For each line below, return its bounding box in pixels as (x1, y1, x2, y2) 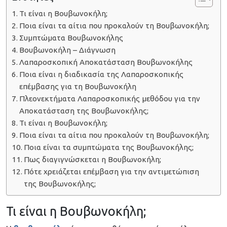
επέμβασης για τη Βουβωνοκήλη (19, 82, 137, 91)
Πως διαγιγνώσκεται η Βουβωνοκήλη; (24, 155, 162, 164)
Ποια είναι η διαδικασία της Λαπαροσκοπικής (19, 70, 184, 79)
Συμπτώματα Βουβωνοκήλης (19, 33, 124, 43)
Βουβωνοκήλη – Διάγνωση (19, 46, 116, 55)
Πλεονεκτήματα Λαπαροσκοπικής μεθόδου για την (19, 94, 201, 103)
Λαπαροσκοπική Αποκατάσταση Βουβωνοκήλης (19, 58, 193, 67)
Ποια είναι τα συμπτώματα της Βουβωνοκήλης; (24, 143, 194, 152)
